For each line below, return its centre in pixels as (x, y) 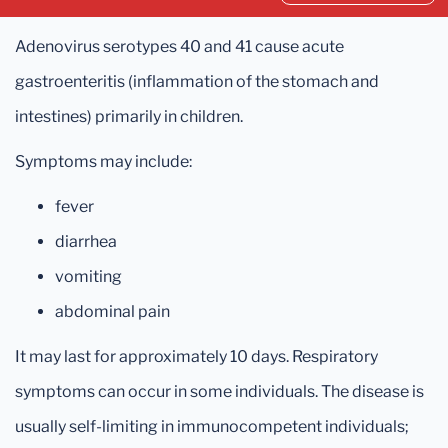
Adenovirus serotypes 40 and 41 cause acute (179, 46)
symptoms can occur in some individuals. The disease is (219, 391)
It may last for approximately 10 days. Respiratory (196, 356)
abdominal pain (112, 311)
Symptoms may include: (103, 161)
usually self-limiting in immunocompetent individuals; (212, 426)
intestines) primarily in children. (129, 116)
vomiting (88, 276)
